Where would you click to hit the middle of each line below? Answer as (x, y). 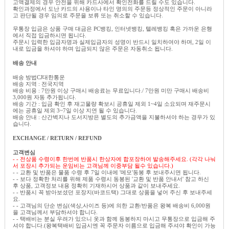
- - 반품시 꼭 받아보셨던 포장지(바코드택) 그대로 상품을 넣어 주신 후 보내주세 (112, 192)
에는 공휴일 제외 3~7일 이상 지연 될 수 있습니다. (75, 110)
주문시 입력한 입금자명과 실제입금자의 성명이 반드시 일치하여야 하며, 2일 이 (112, 42)
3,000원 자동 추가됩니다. (44, 97)
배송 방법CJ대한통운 (39, 77)
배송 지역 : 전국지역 (38, 84)
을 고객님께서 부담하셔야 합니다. (55, 212)
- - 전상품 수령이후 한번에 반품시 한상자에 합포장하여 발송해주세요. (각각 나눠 (114, 159)
